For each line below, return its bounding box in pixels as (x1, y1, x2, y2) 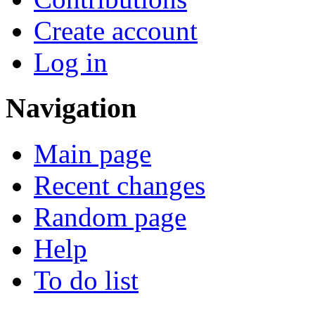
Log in (34, 47, 108, 78)
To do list (34, 264, 139, 295)
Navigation (6, 91, 136, 124)
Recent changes (34, 169, 205, 200)
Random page (34, 201, 186, 232)
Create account (34, 15, 198, 46)
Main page (34, 138, 151, 169)
